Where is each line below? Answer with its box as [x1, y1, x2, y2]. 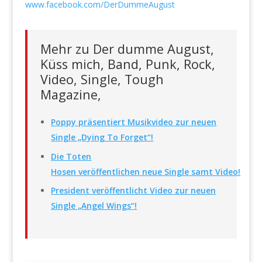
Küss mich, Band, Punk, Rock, [40, 56, 215, 73]
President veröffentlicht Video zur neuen [51, 184, 216, 196]
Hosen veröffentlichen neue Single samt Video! [51, 166, 241, 177]
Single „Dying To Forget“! [51, 132, 154, 143]
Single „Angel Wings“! [51, 199, 137, 211]
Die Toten [51, 150, 92, 162]
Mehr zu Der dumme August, [40, 40, 214, 57]
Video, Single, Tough [40, 71, 164, 88]
